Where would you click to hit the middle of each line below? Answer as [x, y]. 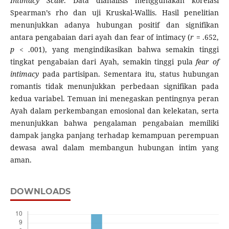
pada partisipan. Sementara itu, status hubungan [129, 74]
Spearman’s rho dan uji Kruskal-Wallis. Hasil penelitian [114, 13]
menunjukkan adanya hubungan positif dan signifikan [114, 25]
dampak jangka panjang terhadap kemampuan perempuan [114, 135]
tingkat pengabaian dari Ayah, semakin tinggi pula [103, 62]
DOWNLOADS [40, 192]
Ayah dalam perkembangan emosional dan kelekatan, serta [114, 111]
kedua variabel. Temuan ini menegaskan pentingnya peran [114, 99]
